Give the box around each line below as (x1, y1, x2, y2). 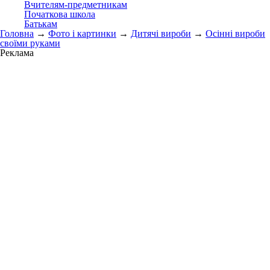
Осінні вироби (206, 28, 265, 39)
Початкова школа (24, 9, 95, 19)
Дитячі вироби (131, 28, 191, 39)
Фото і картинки (48, 28, 116, 39)
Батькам (24, 19, 57, 29)
